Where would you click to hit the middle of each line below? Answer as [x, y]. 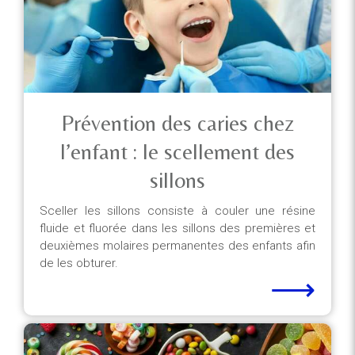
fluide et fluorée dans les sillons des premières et [177, 228]
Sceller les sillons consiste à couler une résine [177, 211]
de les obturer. [79, 263]
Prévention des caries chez [177, 123]
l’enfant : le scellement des [177, 151]
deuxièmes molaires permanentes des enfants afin [177, 246]
